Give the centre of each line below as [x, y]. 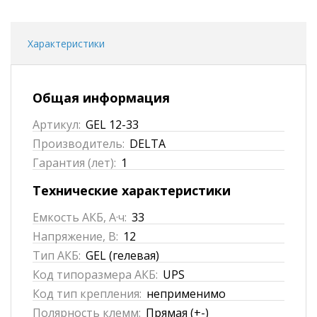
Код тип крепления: [87, 293]
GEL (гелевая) [122, 255]
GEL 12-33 [112, 124]
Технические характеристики [132, 190]
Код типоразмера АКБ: [95, 274]
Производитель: [79, 143]
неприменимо [186, 293]
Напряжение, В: [75, 236]
